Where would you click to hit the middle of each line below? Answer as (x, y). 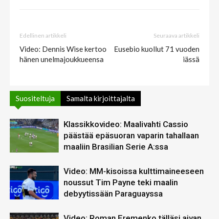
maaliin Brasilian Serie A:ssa (116, 147)
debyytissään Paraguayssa (113, 194)
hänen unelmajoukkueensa (62, 59)
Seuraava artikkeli (176, 36)
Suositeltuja (35, 99)
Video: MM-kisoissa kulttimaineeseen (134, 171)
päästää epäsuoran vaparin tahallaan (131, 136)
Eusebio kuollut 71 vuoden (157, 49)
